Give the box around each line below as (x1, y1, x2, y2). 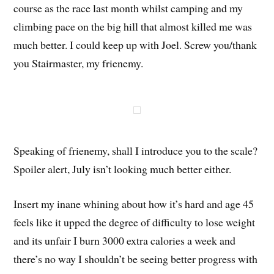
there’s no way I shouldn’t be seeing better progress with (13, 251, 258, 266)
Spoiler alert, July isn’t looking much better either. (13, 161, 232, 176)
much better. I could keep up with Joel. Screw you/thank (13, 37, 257, 52)
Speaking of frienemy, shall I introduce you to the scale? (13, 143, 258, 158)
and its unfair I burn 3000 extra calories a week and (13, 232, 236, 248)
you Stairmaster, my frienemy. (13, 55, 144, 70)
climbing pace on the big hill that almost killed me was (13, 18, 253, 34)
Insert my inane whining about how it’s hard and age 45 (13, 196, 254, 211)
